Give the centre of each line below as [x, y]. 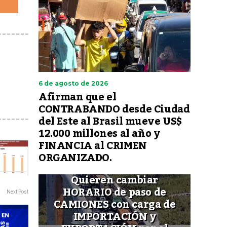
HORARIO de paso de [115, 192]
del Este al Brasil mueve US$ [110, 121]
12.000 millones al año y [99, 134]
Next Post [17, 192]
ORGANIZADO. [75, 158]
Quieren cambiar [114, 180]
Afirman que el [78, 97]
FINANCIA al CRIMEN [93, 146]
